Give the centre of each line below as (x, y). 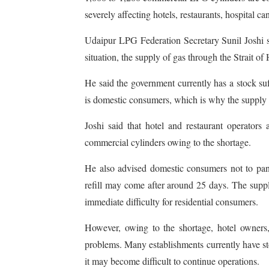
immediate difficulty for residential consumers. (171, 201)
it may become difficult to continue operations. (172, 261)
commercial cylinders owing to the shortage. (168, 142)
